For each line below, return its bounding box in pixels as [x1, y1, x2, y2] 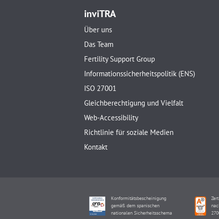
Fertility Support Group [84, 54, 155, 64]
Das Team [84, 40, 113, 49]
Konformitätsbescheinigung [110, 195, 166, 201]
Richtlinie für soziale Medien [84, 128, 174, 137]
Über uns [84, 25, 112, 34]
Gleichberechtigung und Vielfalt [84, 98, 183, 108]
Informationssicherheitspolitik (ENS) [84, 69, 195, 78]
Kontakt [84, 142, 108, 152]
